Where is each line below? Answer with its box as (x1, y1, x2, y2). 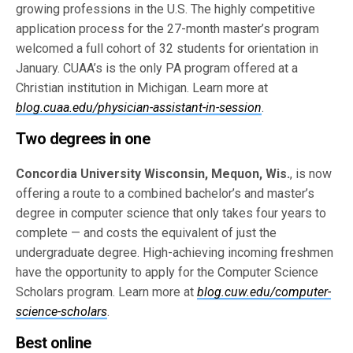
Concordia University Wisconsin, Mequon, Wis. (16, 166, 291, 182)
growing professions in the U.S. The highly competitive (16, 2, 316, 17)
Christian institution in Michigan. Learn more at (16, 80, 269, 96)
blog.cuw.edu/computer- (197, 284, 332, 300)
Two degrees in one (16, 129, 150, 149)
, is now (290, 166, 333, 182)
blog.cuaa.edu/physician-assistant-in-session (16, 100, 262, 116)
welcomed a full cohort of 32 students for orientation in (16, 41, 319, 57)
